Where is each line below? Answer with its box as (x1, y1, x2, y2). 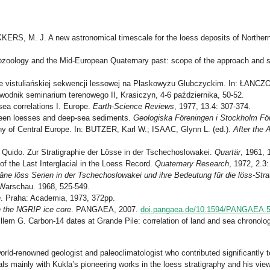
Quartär (215, 148, 240, 157)
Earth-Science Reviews (93, 102, 174, 111)
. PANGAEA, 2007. (71, 205, 140, 214)
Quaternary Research (155, 159, 229, 168)
